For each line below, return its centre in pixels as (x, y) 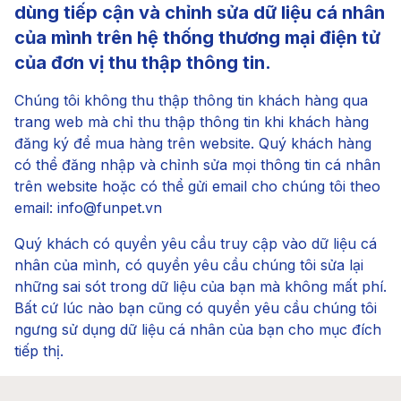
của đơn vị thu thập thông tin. (143, 63)
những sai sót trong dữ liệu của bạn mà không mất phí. (200, 286)
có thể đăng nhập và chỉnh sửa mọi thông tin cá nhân (197, 165)
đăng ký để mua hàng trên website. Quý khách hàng (193, 143)
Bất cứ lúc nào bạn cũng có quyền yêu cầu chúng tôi (196, 308)
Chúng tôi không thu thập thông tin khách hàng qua (191, 100)
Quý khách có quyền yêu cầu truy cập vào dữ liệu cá (196, 243)
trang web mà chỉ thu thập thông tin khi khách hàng (192, 122)
